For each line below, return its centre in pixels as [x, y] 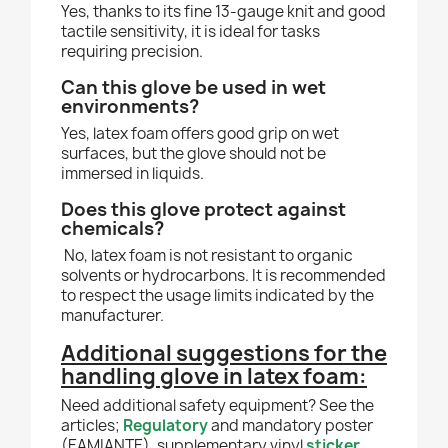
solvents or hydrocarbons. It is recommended [223, 276]
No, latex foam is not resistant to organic [207, 256]
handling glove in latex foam [210, 377]
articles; [92, 426]
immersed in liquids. [132, 174]
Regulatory [165, 426]
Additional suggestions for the [224, 354]
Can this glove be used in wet [193, 88]
